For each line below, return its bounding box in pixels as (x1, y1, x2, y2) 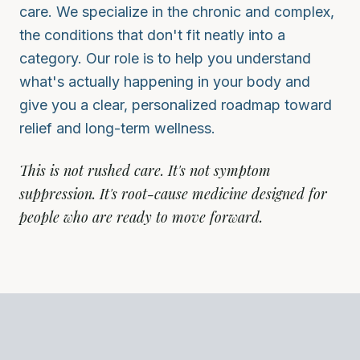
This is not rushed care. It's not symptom (19, 161, 271, 181)
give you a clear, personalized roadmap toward (19, 96, 332, 114)
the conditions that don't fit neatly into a (19, 27, 285, 44)
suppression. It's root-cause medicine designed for (19, 184, 327, 204)
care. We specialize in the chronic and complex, (19, 3, 334, 21)
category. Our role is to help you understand (19, 50, 311, 67)
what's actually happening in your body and (19, 73, 310, 91)
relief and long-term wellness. (19, 120, 215, 137)
